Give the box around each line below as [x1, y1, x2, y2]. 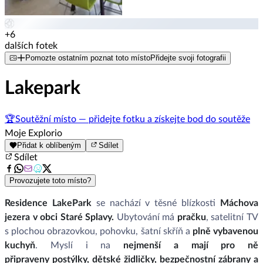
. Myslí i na [35, 240, 123, 250]
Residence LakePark [5, 198, 92, 208]
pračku [177, 212, 206, 222]
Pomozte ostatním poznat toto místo [25, 53, 150, 62]
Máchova [220, 198, 259, 208]
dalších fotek [5, 41, 58, 50]
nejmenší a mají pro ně [123, 240, 258, 250]
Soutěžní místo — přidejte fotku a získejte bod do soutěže [15, 114, 250, 124]
